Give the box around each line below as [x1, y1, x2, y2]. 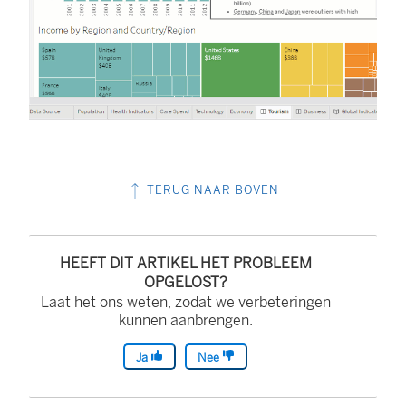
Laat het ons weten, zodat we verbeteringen [40, 294, 331, 312]
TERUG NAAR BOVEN [143, 183, 279, 198]
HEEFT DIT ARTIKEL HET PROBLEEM [59, 255, 312, 273]
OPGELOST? [143, 274, 227, 292]
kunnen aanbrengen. [118, 312, 253, 330]
